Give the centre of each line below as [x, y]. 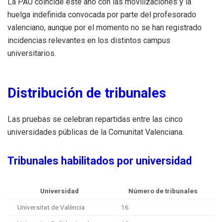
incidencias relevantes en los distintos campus [89, 40]
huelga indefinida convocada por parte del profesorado [102, 14]
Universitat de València [51, 207]
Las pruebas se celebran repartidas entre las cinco [95, 119]
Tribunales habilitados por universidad [100, 161]
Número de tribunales [163, 191]
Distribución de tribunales [87, 93]
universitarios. [32, 53]
